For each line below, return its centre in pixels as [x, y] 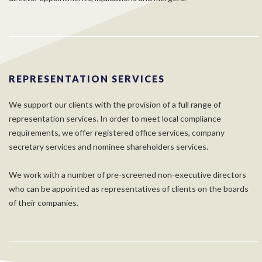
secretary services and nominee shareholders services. [108, 146]
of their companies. [44, 203]
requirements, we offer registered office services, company [117, 132]
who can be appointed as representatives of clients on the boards [129, 189]
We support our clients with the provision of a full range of [115, 104]
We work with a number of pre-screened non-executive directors [127, 175]
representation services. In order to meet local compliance [115, 118]
